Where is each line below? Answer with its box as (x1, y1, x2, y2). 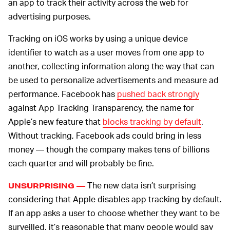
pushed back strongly (117, 88, 199, 100)
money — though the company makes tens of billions (8, 144, 209, 155)
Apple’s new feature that (8, 116, 103, 127)
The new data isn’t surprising (85, 180, 196, 191)
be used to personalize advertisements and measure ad (8, 74, 219, 86)
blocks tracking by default (103, 116, 201, 127)
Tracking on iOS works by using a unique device (8, 33, 188, 44)
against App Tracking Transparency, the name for (8, 102, 194, 113)
